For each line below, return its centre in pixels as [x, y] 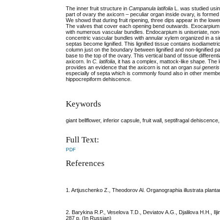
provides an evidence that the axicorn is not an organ [130, 67]
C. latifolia [104, 61]
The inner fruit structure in [97, 8]
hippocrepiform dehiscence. [99, 79]
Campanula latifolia [151, 8]
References [85, 163]
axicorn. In [79, 61]
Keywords [84, 104]
